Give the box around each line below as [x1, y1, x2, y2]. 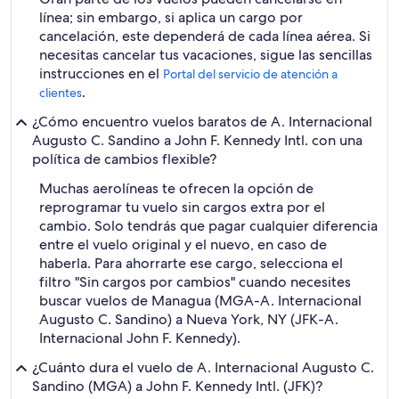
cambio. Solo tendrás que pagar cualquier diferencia [39, 216, 378, 235]
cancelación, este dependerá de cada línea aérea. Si [39, 27, 370, 45]
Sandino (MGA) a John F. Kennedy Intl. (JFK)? [32, 377, 322, 395]
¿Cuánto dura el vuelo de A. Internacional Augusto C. [32, 358, 374, 377]
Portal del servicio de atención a [163, 66, 338, 82]
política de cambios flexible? [32, 150, 216, 168]
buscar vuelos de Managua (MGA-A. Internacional [39, 291, 362, 310]
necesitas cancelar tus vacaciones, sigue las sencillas [39, 45, 372, 64]
